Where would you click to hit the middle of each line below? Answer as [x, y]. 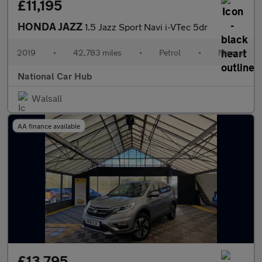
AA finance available [49, 126]
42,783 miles [97, 52]
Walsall [47, 98]
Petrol [170, 52]
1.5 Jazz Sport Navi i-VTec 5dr [146, 27]
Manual [232, 52]
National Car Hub [55, 76]
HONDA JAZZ [51, 26]
